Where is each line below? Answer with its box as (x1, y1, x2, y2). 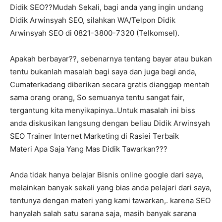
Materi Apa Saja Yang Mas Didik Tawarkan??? (10, 144, 167, 154)
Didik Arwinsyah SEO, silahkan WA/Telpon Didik (10, 15, 175, 25)
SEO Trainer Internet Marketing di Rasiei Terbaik (10, 131, 179, 141)
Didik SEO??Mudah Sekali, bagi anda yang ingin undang (10, 2, 204, 12)
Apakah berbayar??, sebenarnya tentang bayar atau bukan (10, 54, 212, 64)
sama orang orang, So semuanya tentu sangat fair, (10, 93, 184, 103)
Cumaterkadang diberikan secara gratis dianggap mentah (10, 80, 210, 90)
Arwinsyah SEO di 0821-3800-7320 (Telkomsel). (10, 28, 179, 38)
